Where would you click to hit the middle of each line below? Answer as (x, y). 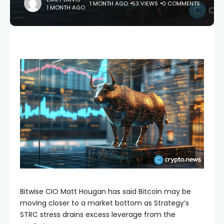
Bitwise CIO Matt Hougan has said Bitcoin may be (105, 191)
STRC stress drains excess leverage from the (98, 214)
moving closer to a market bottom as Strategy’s (104, 203)
